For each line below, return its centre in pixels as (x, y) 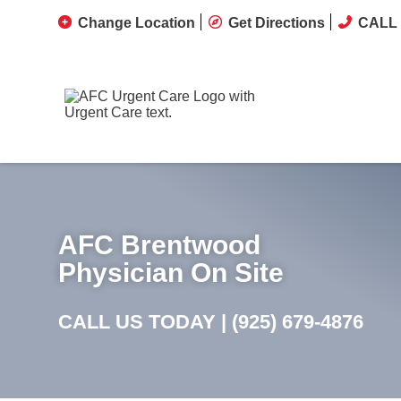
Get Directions (277, 23)
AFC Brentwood (159, 245)
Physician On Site (171, 273)
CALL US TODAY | (145, 322)
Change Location (137, 23)
